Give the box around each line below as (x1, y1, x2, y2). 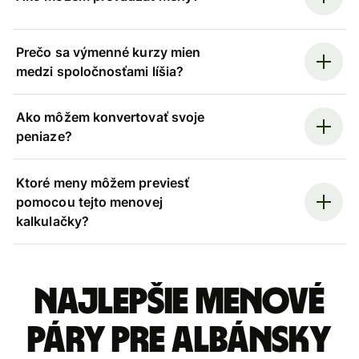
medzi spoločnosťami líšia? (16, 63, 184, 79)
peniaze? (16, 128, 72, 145)
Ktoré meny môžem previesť (16, 174, 190, 191)
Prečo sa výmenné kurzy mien (16, 43, 201, 60)
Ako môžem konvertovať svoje (16, 109, 205, 126)
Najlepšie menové (34, 283, 325, 321)
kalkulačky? (16, 212, 89, 229)
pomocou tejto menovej (16, 193, 163, 210)
